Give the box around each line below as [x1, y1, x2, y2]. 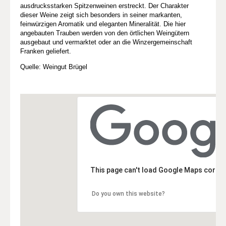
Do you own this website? [91, 190, 165, 198]
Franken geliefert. [20, 47, 71, 55]
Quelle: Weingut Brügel [20, 63, 87, 71]
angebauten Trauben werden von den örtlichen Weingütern [20, 29, 189, 37]
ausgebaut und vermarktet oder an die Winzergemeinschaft [20, 38, 192, 46]
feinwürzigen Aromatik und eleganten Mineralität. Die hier [20, 20, 186, 28]
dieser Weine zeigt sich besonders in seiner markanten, [20, 11, 182, 19]
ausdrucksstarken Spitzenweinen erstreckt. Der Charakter [20, 2, 189, 10]
